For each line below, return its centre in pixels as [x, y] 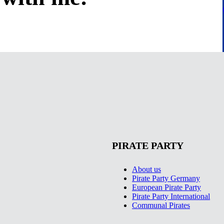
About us [146, 169]
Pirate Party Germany [166, 178]
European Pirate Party [166, 187]
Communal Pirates [161, 205]
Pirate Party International [171, 196]
